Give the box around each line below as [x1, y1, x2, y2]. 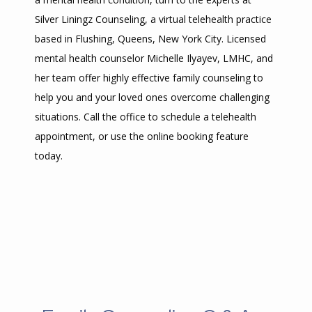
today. [35, 149, 63, 162]
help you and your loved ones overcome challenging [35, 91, 270, 104]
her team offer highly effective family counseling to [35, 71, 263, 84]
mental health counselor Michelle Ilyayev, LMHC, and [35, 52, 273, 65]
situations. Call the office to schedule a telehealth [35, 110, 256, 123]
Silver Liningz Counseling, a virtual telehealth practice [35, 13, 272, 26]
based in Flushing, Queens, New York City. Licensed [35, 32, 266, 45]
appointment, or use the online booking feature [35, 130, 249, 143]
